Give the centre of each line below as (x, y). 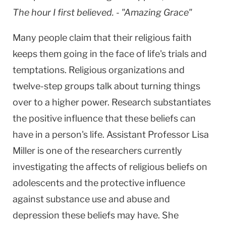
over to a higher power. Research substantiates (112, 102)
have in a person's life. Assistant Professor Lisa (111, 134)
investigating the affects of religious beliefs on (110, 166)
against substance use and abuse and (91, 199)
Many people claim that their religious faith (102, 37)
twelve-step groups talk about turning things (106, 86)
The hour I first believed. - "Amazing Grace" (102, 12)
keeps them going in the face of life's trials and (110, 53)
